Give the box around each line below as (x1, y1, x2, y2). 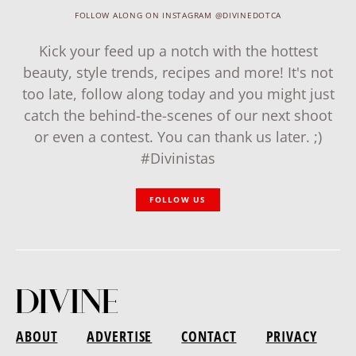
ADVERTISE (87, 326, 153, 346)
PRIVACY (265, 326, 317, 346)
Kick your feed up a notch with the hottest (38, 41, 318, 61)
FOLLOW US (149, 194, 207, 206)
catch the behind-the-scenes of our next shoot (24, 106, 332, 126)
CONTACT (181, 326, 237, 346)
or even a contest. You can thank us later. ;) (34, 127, 322, 147)
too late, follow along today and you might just (21, 84, 335, 104)
